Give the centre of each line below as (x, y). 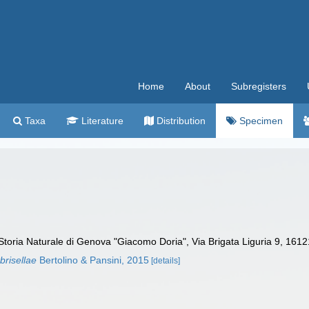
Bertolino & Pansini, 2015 (93, 260)
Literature (101, 121)
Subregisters (259, 86)
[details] (166, 261)
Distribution (180, 121)
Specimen (260, 121)
